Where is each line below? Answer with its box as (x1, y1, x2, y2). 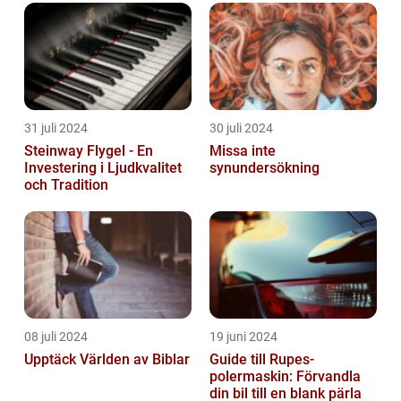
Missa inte (209, 141, 276, 159)
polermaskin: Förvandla (209, 367, 361, 385)
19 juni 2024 (209, 328, 277, 344)
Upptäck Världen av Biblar (24, 350, 190, 368)
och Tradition (24, 175, 108, 193)
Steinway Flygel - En (24, 141, 153, 159)
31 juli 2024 (24, 120, 88, 135)
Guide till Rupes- (209, 350, 314, 368)
